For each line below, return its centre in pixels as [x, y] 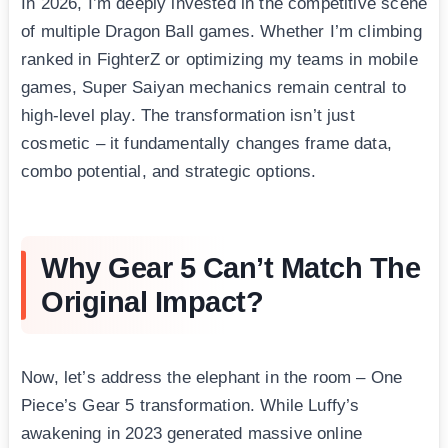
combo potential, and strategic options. [169, 172]
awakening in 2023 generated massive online [192, 434]
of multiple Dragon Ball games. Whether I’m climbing [221, 32]
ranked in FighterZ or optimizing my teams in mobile [219, 60]
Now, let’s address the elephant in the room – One [212, 378]
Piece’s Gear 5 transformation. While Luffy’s [190, 406]
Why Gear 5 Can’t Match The [230, 268]
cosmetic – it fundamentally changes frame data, [206, 144]
